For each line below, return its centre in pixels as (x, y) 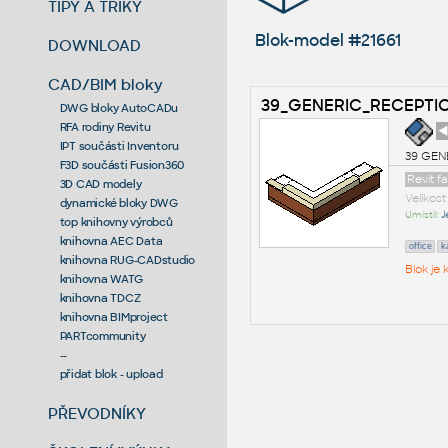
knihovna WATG (101, 278)
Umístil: (422, 214)
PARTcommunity (102, 335)
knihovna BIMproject (113, 316)
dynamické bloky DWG (118, 202)
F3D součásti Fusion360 (122, 164)
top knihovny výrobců (116, 221)
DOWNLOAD (95, 45)
